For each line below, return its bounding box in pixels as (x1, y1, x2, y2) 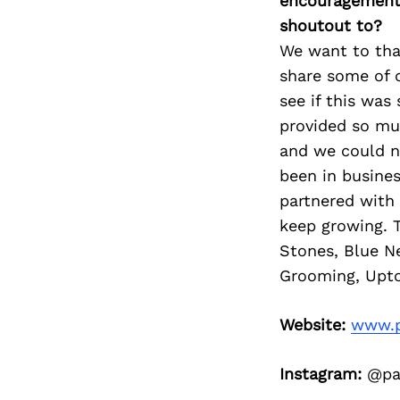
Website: (279, 315, 346, 335)
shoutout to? (279, 16, 382, 36)
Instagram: (279, 364, 362, 384)
